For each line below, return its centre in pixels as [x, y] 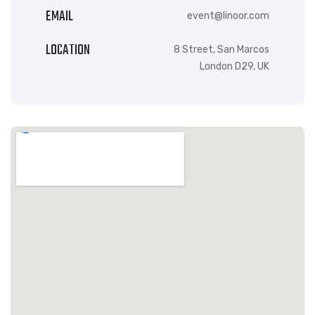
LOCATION [68, 51]
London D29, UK [234, 67]
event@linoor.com [228, 16]
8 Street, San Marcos [221, 50]
